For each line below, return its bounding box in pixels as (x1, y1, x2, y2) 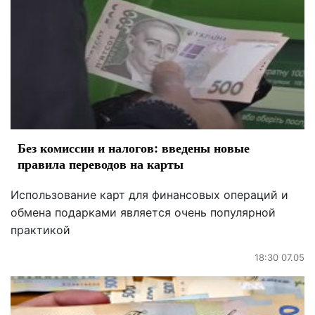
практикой (11, 223, 70, 238)
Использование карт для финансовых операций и (11, 188, 288, 202)
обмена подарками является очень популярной (11, 205, 276, 220)
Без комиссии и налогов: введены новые (18, 139, 250, 157)
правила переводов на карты (18, 155, 184, 174)
